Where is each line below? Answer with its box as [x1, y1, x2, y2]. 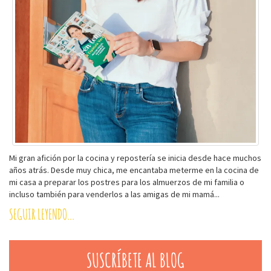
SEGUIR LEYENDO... [9, 204, 74, 223]
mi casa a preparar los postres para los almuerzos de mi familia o [9, 176, 244, 188]
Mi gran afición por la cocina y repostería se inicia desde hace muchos [9, 152, 261, 163]
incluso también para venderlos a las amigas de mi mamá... [9, 188, 220, 200]
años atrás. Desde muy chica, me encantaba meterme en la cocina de [9, 164, 259, 175]
